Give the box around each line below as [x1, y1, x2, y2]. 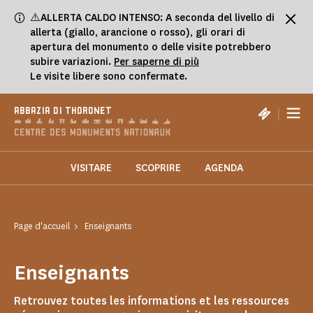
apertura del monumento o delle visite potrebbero [30, 41, 271, 54]
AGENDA [204, 161, 243, 175]
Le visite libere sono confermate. [30, 70, 187, 83]
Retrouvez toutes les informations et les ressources [14, 293, 289, 309]
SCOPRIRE [135, 161, 181, 175]
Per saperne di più [114, 55, 199, 68]
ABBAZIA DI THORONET [14, 106, 112, 117]
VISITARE [70, 161, 112, 175]
